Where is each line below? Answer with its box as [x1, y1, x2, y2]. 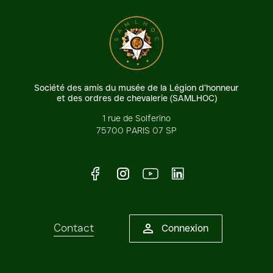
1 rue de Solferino [102, 112, 171, 124]
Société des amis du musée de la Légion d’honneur [34, 82, 239, 93]
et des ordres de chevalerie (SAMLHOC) [56, 92, 217, 104]
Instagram [129, 166, 180, 180]
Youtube [158, 166, 200, 180]
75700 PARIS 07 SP [96, 124, 177, 136]
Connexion [161, 222, 208, 234]
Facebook [99, 166, 148, 180]
